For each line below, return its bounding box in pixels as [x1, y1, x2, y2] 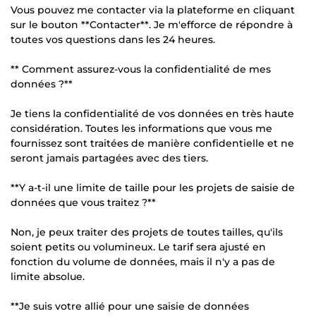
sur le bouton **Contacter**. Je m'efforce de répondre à [11, 18, 293, 31]
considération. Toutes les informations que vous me [11, 121, 272, 135]
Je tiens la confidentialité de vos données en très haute [11, 107, 294, 120]
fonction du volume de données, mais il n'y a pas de [11, 255, 275, 268]
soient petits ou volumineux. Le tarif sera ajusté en [11, 240, 266, 253]
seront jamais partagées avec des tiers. [11, 151, 208, 164]
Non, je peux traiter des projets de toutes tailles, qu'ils [11, 225, 283, 238]
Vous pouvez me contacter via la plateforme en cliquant [11, 3, 295, 16]
